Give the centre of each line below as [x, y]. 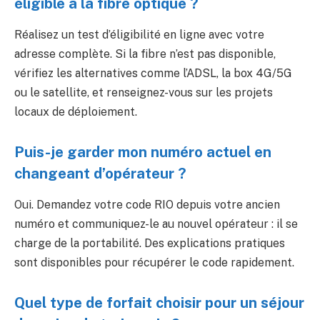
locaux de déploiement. [76, 112]
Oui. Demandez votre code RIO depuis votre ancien [147, 205]
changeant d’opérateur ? [100, 174]
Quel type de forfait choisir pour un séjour [159, 303]
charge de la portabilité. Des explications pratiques [150, 244]
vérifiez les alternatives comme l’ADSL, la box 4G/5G [153, 74]
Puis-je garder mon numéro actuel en [143, 152]
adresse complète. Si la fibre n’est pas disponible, [145, 54]
